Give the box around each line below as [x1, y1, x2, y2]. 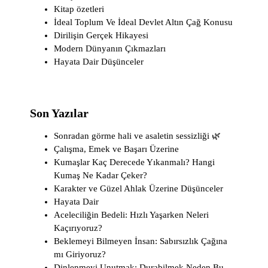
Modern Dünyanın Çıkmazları [54, 44, 166, 53]
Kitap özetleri [54, 4, 104, 14]
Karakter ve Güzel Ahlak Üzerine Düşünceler [54, 184, 223, 193]
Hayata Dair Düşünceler [54, 57, 144, 66]
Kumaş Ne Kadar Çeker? [54, 170, 147, 180]
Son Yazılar [30, 106, 89, 120]
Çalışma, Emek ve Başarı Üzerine [54, 144, 179, 154]
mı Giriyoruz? [54, 249, 106, 259]
